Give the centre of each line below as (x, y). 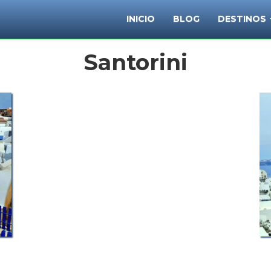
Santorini (135, 62)
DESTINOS (243, 19)
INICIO (141, 19)
